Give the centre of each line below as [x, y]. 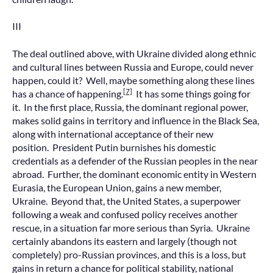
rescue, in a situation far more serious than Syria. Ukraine [131, 227]
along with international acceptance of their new [113, 133]
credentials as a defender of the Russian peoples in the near [135, 160]
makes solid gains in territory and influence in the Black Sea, [136, 120]
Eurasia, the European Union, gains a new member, [117, 187]
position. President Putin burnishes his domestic [114, 147]
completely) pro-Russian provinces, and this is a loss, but [129, 254]
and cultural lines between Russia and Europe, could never [133, 66]
